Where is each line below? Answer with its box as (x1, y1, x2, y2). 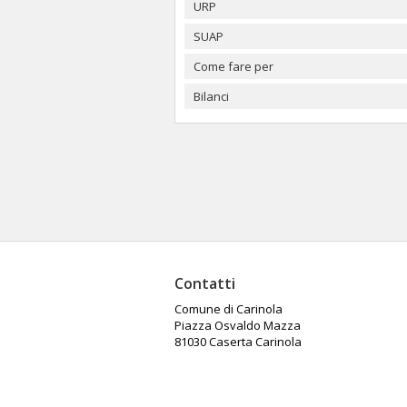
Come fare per (194, 58, 273, 74)
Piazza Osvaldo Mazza (174, 317, 301, 333)
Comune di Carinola (174, 301, 283, 317)
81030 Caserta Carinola (174, 333, 302, 350)
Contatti (174, 273, 235, 293)
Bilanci (194, 88, 229, 104)
